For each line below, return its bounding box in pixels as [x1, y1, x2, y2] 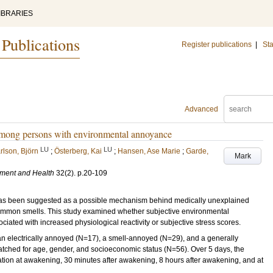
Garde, [186, 147, 208, 155]
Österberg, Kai [54, 147, 102, 155]
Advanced [185, 105, 218, 113]
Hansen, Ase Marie [118, 147, 180, 155]
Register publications [182, 40, 252, 49]
